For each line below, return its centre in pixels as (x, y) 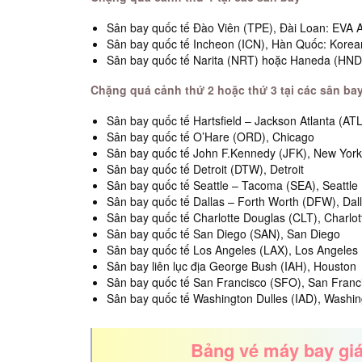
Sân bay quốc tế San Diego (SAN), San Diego (223, 234)
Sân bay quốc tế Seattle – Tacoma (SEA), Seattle (232, 185)
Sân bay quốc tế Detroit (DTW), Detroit (205, 169)
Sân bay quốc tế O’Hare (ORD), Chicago (210, 137)
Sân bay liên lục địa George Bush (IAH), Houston (232, 266)
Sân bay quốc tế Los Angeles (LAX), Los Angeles (232, 250)
